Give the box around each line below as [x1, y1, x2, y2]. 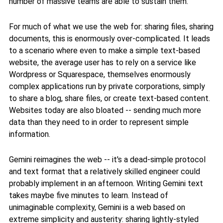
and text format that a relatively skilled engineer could [9, 167, 200, 177]
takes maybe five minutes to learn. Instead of [9, 191, 168, 201]
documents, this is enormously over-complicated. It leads [9, 33, 210, 43]
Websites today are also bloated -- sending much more [9, 105, 201, 115]
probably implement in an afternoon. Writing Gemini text [9, 179, 203, 189]
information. [9, 129, 50, 139]
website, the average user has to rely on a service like [9, 57, 196, 67]
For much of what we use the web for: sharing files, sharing [9, 21, 214, 31]
